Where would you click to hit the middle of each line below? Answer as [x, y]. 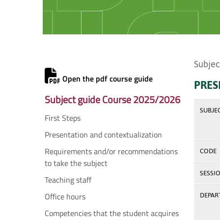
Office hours [65, 196]
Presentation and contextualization [103, 135]
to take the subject [76, 163]
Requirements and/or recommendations [111, 151]
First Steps [63, 118]
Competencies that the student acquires [112, 213]
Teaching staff [68, 180]
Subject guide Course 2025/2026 [112, 99]
